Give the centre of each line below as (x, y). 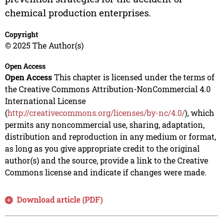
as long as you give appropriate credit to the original (102, 148)
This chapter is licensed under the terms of (133, 77)
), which (199, 112)
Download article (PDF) (60, 199)
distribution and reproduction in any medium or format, (110, 136)
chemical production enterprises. (78, 12)
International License (45, 101)
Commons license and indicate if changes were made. (106, 172)
